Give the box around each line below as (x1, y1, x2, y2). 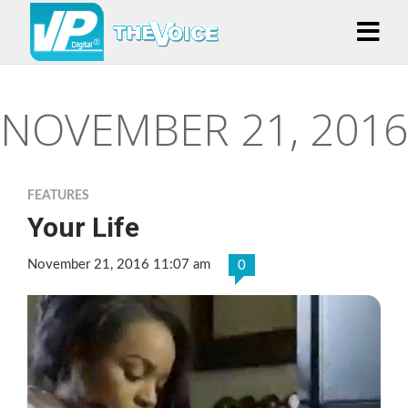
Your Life (27, 211, 139, 243)
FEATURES (27, 189, 89, 202)
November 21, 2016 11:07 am (27, 258, 210, 271)
